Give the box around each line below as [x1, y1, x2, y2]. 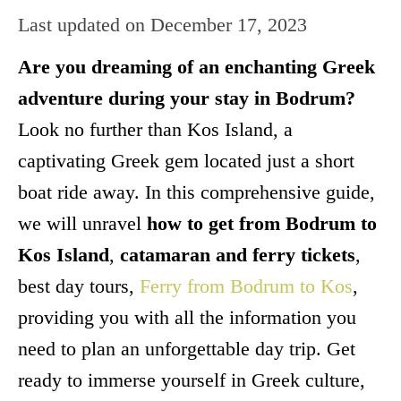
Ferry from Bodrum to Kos [140, 274, 353, 297]
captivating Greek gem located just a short [18, 149, 354, 172]
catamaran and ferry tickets [120, 243, 355, 266]
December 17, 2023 [150, 13, 307, 36]
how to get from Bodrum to [147, 211, 377, 235]
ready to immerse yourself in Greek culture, [18, 368, 365, 391]
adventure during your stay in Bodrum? [18, 86, 355, 109]
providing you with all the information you [18, 305, 356, 328]
